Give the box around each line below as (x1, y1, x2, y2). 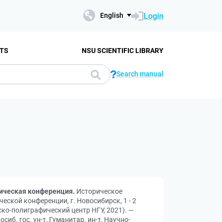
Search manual (116, 70, 164, 78)
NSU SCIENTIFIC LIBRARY (81, 46, 164, 55)
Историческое (75, 187, 122, 195)
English (100, 11, 123, 19)
